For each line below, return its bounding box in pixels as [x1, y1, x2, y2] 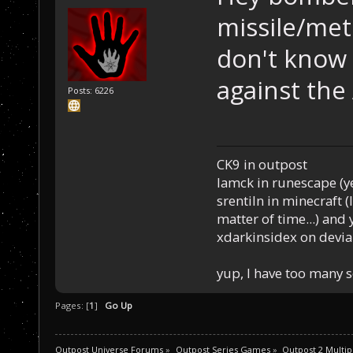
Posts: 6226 [68, 84, 114, 96]
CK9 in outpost [216, 155, 307, 174]
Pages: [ [55, 299, 89, 311]
